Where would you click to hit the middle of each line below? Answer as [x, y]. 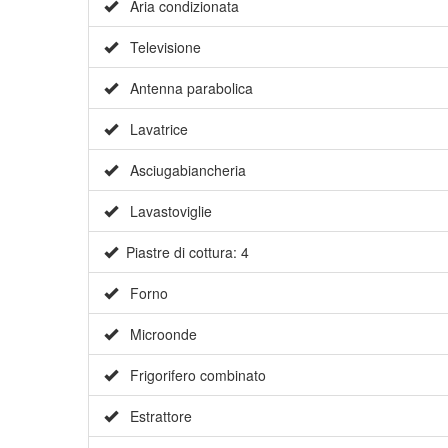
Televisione [159, 47]
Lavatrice [153, 129]
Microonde [157, 334]
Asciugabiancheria [182, 170]
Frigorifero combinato [192, 375]
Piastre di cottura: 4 [183, 252]
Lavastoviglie [165, 211]
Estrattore [155, 416]
